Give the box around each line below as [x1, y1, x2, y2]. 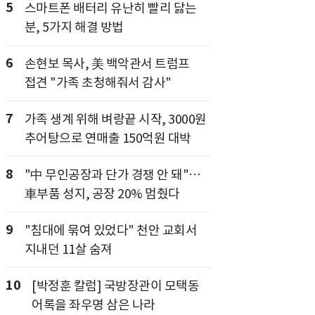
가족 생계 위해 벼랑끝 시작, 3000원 [24, 111, 207, 127]
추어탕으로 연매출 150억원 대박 [24, 130, 191, 146]
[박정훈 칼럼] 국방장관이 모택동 [32, 278, 199, 294]
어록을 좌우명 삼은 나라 [32, 297, 155, 313]
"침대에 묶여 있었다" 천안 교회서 [24, 222, 197, 238]
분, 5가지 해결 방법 [24, 19, 124, 35]
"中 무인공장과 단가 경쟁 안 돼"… [24, 167, 201, 183]
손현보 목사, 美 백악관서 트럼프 [24, 56, 190, 72]
